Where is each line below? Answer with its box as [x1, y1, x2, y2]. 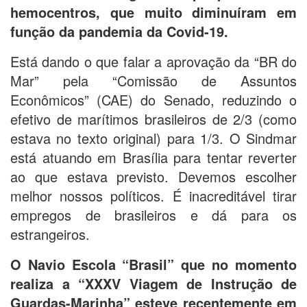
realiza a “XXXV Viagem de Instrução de [10, 273, 297, 293]
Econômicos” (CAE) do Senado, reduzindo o [10, 89, 297, 110]
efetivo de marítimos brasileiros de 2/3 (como [10, 108, 297, 129]
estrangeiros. [10, 223, 90, 244]
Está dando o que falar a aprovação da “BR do [10, 51, 297, 71]
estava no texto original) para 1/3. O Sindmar [10, 127, 297, 148]
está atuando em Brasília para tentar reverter [10, 147, 297, 167]
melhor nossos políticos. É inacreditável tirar [10, 185, 297, 206]
